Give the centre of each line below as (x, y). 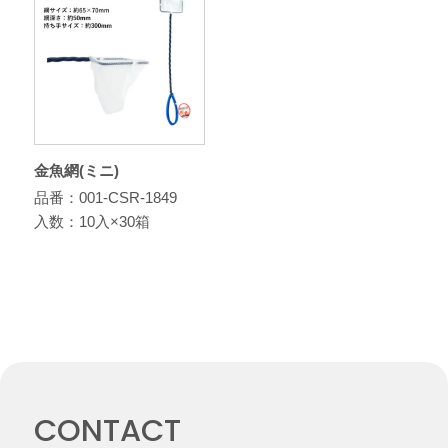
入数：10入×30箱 (91, 222)
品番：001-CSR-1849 (105, 198)
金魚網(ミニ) (76, 170)
